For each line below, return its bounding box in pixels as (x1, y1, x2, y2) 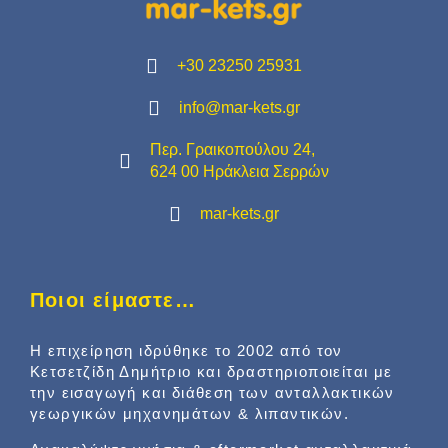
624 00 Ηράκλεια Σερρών (150, 162, 329, 180)
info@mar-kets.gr (179, 98, 300, 116)
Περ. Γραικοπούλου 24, (150, 140, 315, 158)
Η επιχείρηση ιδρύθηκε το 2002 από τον (30, 341, 343, 359)
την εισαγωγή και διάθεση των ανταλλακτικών (30, 383, 395, 401)
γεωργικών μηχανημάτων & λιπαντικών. (30, 404, 349, 422)
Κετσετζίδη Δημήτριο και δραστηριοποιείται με (30, 362, 393, 380)
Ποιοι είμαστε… (30, 288, 196, 311)
